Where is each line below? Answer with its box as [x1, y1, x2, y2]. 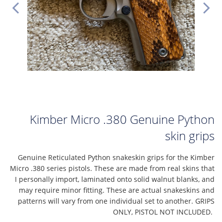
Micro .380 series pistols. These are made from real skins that [10, 164, 215, 173]
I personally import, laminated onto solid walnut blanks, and [15, 174, 215, 184]
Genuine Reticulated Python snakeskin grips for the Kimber [18, 153, 215, 162]
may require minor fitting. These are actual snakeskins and [19, 185, 215, 195]
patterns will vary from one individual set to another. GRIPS [18, 196, 215, 206]
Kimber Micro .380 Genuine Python [30, 111, 215, 127]
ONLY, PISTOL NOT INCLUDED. [113, 207, 213, 217]
